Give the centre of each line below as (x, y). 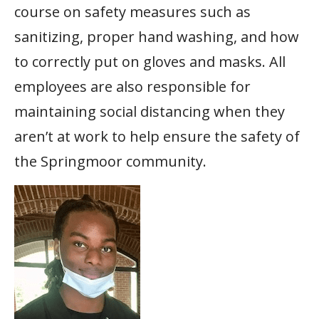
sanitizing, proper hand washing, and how (157, 36)
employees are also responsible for (132, 86)
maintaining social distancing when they (150, 111)
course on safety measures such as (132, 11)
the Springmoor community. (110, 161)
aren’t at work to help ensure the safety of (157, 136)
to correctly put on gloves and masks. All (150, 61)
